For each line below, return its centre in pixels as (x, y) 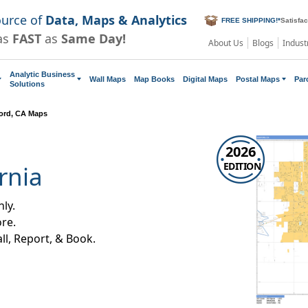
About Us (226, 43)
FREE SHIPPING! (250, 21)
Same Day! (93, 38)
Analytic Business (42, 74)
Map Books (154, 79)
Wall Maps (108, 79)
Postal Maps (258, 79)
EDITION (242, 166)
